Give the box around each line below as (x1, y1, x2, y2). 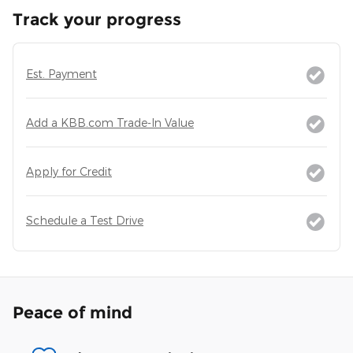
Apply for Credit (26, 164, 112, 178)
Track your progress (13, 9, 181, 29)
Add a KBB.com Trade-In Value (26, 115, 194, 129)
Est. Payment (26, 66, 97, 80)
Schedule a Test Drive (26, 213, 143, 227)
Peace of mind (13, 302, 132, 322)
